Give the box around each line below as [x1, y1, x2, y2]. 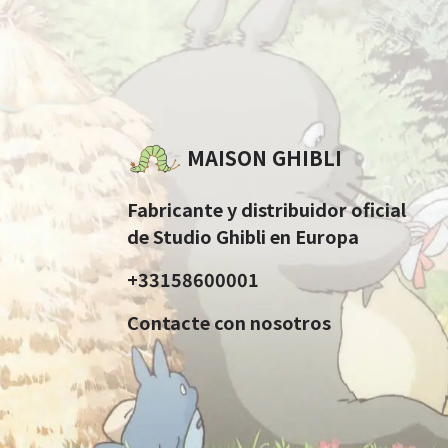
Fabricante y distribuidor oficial [126, 195, 406, 222]
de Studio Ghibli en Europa [126, 222, 359, 249]
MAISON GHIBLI [181, 142, 342, 172]
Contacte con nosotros [126, 308, 331, 335]
